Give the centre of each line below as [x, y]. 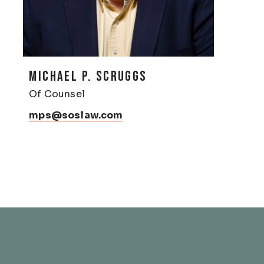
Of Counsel [57, 94]
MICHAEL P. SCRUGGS [88, 77]
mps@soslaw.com [76, 115]
